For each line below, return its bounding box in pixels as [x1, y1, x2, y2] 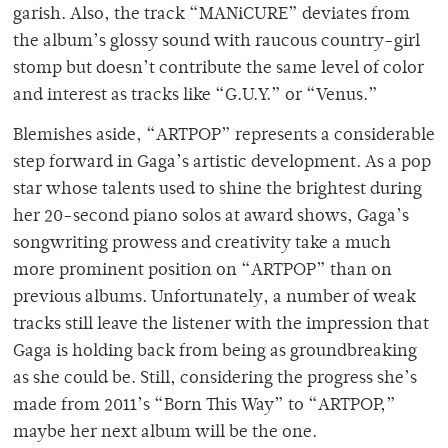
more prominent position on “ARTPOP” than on [13, 262, 392, 281]
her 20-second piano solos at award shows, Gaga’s [13, 208, 409, 227]
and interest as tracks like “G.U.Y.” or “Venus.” [13, 87, 378, 106]
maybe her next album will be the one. [13, 424, 317, 443]
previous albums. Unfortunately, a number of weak [13, 289, 416, 308]
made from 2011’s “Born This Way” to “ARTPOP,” [13, 397, 396, 416]
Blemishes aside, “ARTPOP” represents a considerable [13, 127, 435, 146]
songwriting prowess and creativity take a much [13, 235, 391, 254]
